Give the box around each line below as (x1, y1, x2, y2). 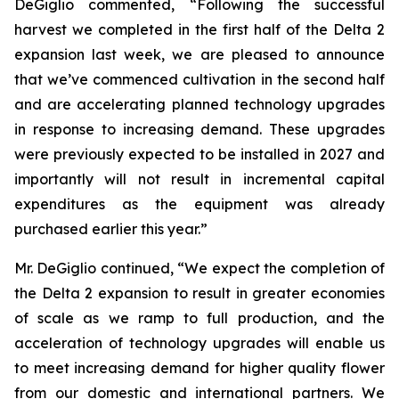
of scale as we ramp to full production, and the (14, 309, 385, 327)
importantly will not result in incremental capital (14, 170, 385, 188)
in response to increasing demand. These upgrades (14, 120, 385, 138)
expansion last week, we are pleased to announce (14, 45, 385, 63)
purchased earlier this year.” (14, 220, 208, 238)
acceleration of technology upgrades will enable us (14, 334, 385, 352)
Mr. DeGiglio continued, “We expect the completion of (14, 259, 385, 277)
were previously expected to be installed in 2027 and (14, 145, 385, 163)
